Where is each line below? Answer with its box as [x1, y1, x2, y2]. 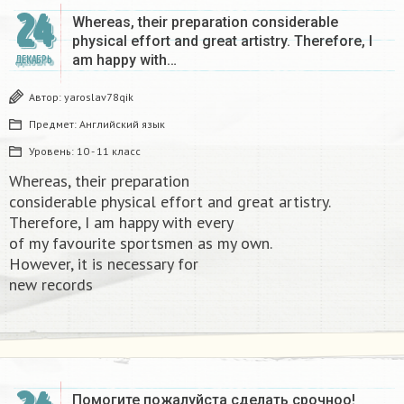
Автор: [29, 90, 64, 105]
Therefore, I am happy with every [9, 212, 234, 234]
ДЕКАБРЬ [14, 53, 52, 68]
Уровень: [29, 144, 77, 159]
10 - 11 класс [77, 144, 141, 159]
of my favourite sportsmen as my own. [9, 233, 272, 254]
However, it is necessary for [9, 253, 198, 275]
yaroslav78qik [64, 90, 133, 105]
